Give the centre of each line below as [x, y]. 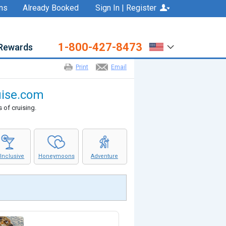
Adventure [105, 156]
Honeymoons [56, 156]
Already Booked [51, 8]
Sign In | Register [126, 8]
